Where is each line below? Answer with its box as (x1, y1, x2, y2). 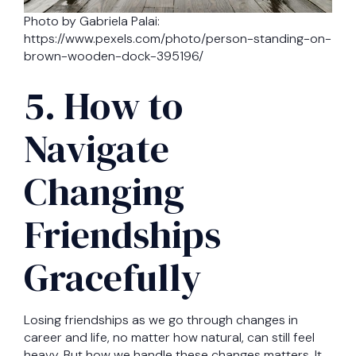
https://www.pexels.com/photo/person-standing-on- (24, 30, 331, 48)
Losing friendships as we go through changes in (24, 311, 298, 329)
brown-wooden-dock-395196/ (24, 48, 203, 65)
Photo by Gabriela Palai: (24, 13, 160, 30)
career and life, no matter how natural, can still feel (24, 329, 315, 346)
